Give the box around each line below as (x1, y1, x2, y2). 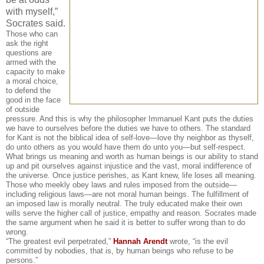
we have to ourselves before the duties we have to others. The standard (6, 124, 250, 133)
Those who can (6, 29, 58, 39)
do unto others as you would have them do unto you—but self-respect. (6, 143, 246, 152)
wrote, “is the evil (167, 237, 228, 246)
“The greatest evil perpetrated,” (6, 237, 113, 246)
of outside (6, 105, 39, 114)
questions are (6, 48, 52, 58)
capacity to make (6, 67, 65, 77)
